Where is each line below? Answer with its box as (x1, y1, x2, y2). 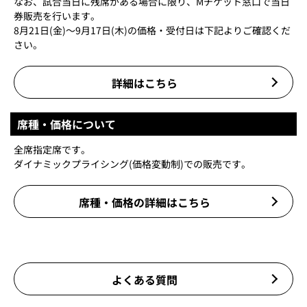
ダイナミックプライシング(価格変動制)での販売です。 (14, 156, 251, 171)
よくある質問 (112, 271, 177, 288)
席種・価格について (17, 115, 116, 132)
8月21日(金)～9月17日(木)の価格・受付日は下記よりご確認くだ (14, 23, 291, 37)
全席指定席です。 (14, 142, 90, 156)
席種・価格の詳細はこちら (79, 193, 210, 210)
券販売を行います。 (14, 8, 100, 23)
